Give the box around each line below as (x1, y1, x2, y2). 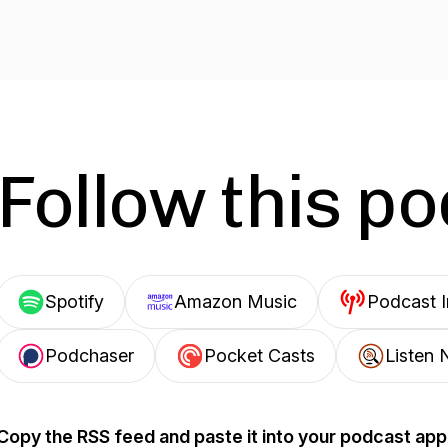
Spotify (45, 291, 104, 312)
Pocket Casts (204, 345, 315, 366)
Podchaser (45, 345, 134, 366)
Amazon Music (174, 291, 297, 312)
